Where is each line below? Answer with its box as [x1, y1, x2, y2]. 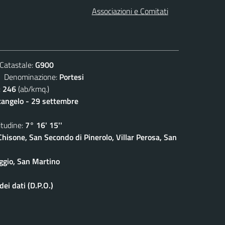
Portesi [59, 70, 84, 83]
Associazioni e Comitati [91, 5, 168, 17]
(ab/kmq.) [16, 82, 49, 95]
